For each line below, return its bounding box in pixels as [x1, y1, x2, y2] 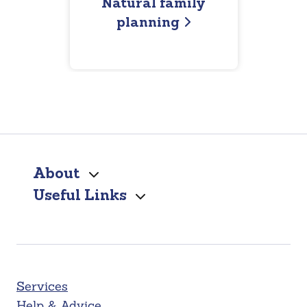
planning [116, 12, 180, 31]
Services [16, 278, 68, 294]
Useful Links [33, 184, 127, 205]
